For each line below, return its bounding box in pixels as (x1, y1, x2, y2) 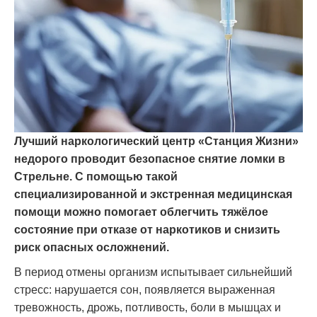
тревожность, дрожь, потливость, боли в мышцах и (14, 301, 281, 314)
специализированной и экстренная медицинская (14, 188, 292, 201)
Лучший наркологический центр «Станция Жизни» (14, 135, 299, 148)
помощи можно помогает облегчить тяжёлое (14, 206, 268, 219)
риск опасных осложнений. (14, 241, 169, 254)
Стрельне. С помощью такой (14, 171, 178, 183)
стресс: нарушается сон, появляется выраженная (14, 284, 275, 296)
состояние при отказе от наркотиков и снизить (14, 224, 280, 236)
